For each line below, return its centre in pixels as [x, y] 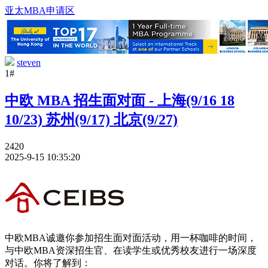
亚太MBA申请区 [40, 10]
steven [29, 63]
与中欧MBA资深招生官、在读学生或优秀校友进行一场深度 [131, 250]
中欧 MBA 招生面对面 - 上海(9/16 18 [120, 100]
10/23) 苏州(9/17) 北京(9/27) [91, 119]
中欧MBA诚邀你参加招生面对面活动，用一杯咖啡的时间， [131, 237]
